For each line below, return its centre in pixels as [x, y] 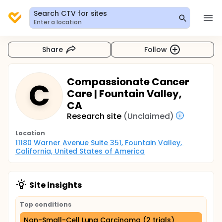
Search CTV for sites [71, 13]
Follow [156, 49]
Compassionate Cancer [128, 82]
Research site [94, 116]
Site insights [55, 185]
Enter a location [58, 22]
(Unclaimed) [149, 116]
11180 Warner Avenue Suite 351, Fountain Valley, [99, 143]
